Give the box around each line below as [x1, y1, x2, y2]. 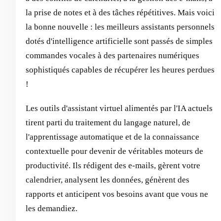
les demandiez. [26, 204, 77, 213]
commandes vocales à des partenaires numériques [26, 51, 199, 60]
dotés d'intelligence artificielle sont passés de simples [26, 37, 213, 46]
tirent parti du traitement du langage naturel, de [26, 118, 190, 127]
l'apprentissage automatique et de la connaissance [26, 132, 199, 142]
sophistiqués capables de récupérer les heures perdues [26, 65, 215, 74]
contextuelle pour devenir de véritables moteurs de [26, 147, 203, 156]
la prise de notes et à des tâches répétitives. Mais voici [26, 8, 215, 17]
